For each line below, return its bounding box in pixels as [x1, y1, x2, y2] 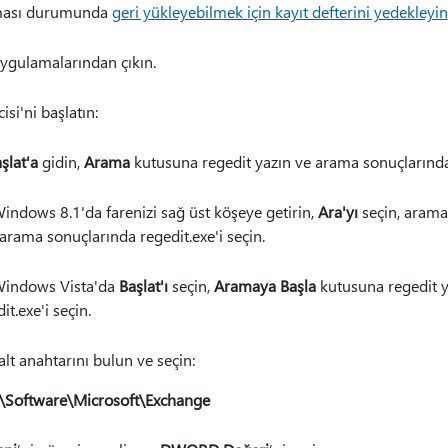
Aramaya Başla [213, 275, 316, 296]
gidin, [37, 151, 84, 172]
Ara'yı [317, 201, 358, 222]
